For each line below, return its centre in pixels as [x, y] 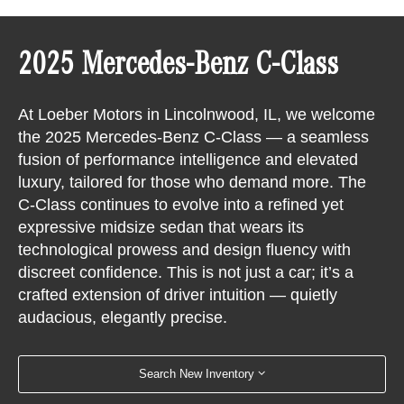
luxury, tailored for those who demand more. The [193, 182]
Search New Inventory [197, 374]
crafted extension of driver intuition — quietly [178, 294]
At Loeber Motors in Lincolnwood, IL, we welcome [197, 114]
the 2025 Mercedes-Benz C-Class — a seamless [194, 137]
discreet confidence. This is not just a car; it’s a [186, 272]
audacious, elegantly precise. [123, 317]
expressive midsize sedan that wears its [161, 227]
